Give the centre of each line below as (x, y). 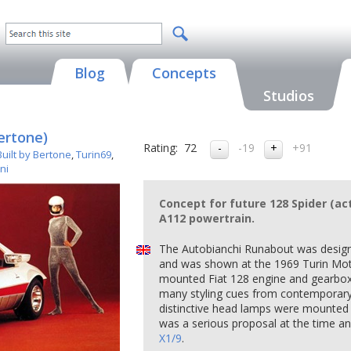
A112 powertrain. (207, 218)
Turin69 (94, 154)
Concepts (184, 73)
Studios (289, 96)
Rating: (161, 148)
